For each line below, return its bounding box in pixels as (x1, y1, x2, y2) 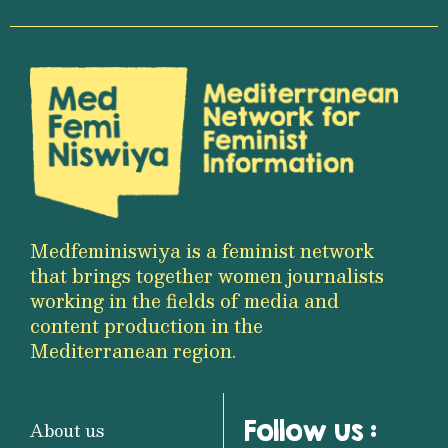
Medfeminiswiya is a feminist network (30, 234, 374, 266)
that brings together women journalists (30, 259, 384, 291)
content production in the (30, 309, 263, 341)
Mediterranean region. (30, 334, 236, 366)
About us (30, 416, 104, 444)
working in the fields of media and (30, 284, 339, 316)
